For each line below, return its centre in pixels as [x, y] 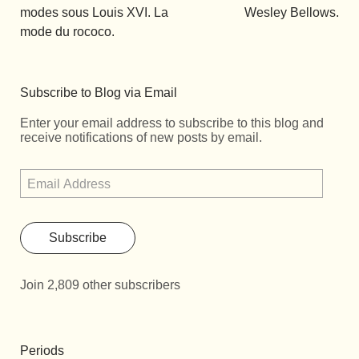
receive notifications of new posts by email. [141, 138]
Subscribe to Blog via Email [99, 93]
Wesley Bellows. [292, 13]
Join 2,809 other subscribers [100, 285]
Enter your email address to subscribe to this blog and [172, 123]
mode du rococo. [67, 32]
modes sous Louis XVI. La [94, 13]
